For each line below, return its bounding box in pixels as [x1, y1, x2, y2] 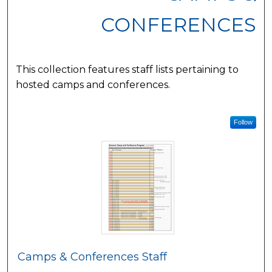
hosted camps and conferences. [16, 78, 171, 90]
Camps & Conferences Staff [18, 250, 168, 264]
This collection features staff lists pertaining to [16, 63, 239, 75]
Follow [233, 118, 253, 126]
